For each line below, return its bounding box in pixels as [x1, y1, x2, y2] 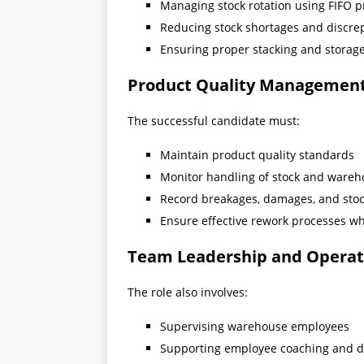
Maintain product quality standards [160, 147, 354, 163]
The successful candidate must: [128, 113, 300, 129]
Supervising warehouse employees [160, 318, 349, 335]
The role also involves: [128, 284, 248, 301]
